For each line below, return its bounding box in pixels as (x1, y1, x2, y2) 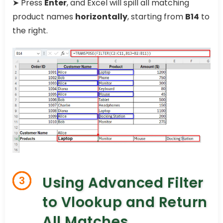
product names (12, 11, 75, 23)
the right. (12, 25, 48, 37)
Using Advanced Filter (42, 173, 204, 193)
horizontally (75, 11, 127, 23)
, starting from (127, 11, 185, 23)
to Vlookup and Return (42, 193, 208, 213)
